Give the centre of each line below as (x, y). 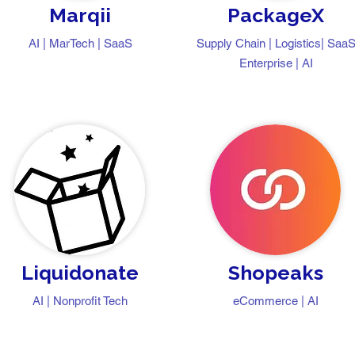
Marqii (80, 15)
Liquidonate (80, 273)
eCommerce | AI (276, 301)
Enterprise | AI (276, 63)
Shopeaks (276, 273)
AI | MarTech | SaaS (80, 43)
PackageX (276, 15)
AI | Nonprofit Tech (80, 301)
